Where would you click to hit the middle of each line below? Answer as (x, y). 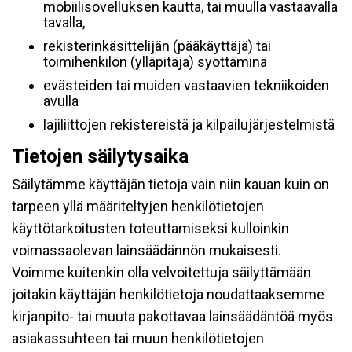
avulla (61, 101)
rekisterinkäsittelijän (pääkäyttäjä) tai (157, 46)
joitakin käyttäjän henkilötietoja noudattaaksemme (168, 294)
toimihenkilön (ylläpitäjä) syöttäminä (155, 62)
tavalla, (64, 22)
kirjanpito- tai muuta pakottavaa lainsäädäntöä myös (172, 316)
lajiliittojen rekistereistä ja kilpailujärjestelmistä (189, 125)
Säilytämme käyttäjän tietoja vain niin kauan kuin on (170, 184)
